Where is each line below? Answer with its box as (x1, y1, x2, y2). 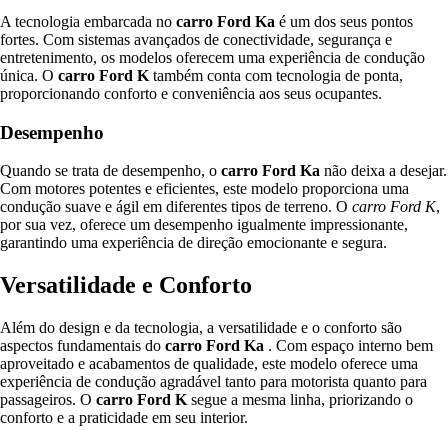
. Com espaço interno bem (264, 337, 433, 355)
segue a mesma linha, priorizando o (187, 391, 413, 409)
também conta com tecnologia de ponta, (149, 67, 403, 85)
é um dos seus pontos (275, 13, 413, 31)
